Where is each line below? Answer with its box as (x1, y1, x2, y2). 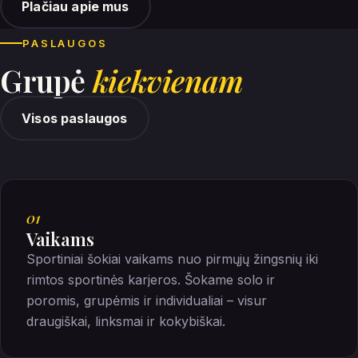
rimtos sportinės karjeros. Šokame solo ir (26, 271, 275, 288)
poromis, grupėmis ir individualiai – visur (26, 292, 267, 308)
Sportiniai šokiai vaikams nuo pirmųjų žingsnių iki (26, 250, 318, 267)
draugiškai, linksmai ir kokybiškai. (26, 312, 225, 329)
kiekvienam (92, 59, 244, 100)
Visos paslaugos (22, 109, 128, 126)
